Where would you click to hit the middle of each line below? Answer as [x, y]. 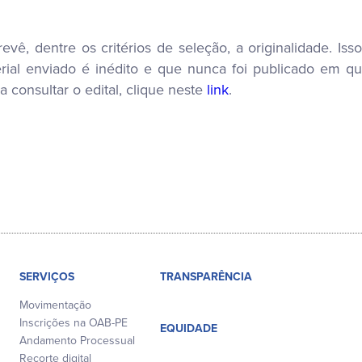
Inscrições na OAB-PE [73, 322]
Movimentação [55, 305]
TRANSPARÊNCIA [206, 276]
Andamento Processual [77, 340]
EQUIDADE [189, 328]
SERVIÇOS [46, 276]
